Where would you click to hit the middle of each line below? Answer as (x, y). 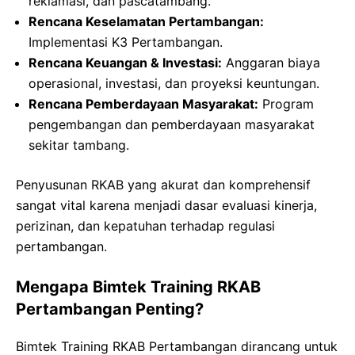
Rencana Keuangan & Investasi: (125, 63)
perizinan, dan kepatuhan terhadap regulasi (145, 226)
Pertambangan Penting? (110, 309)
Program (286, 104)
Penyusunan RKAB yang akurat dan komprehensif (163, 185)
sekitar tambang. (79, 145)
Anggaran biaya (271, 63)
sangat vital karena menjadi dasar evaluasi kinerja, (166, 206)
